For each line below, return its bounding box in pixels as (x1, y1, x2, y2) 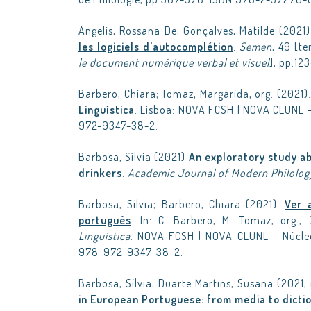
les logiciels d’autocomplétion (78, 40, 233, 53)
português (78, 213, 131, 227)
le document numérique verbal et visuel (78, 56, 269, 69)
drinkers (78, 166, 122, 180)
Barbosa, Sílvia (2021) (78, 150, 189, 164)
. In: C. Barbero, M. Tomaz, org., (131, 213, 308, 227)
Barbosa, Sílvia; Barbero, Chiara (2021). (78, 197, 285, 211)
